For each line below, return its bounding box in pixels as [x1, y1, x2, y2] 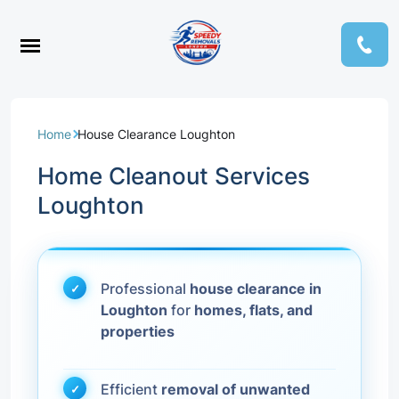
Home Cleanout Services [37, 162, 310, 190]
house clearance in [190, 280, 322, 297]
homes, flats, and [194, 301, 313, 319]
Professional [101, 280, 190, 297]
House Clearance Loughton [77, 126, 235, 142]
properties [101, 322, 175, 340]
